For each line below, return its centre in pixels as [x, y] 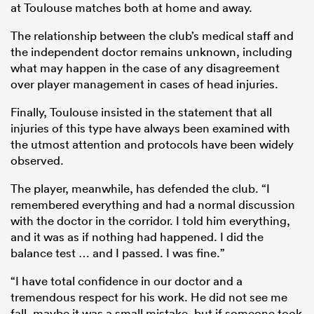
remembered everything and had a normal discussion [153, 205]
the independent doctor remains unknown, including [151, 52]
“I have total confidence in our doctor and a [127, 281]
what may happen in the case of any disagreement [145, 68]
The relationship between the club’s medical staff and [152, 36]
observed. [37, 161]
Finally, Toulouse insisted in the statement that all [141, 112]
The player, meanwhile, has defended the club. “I [140, 189]
